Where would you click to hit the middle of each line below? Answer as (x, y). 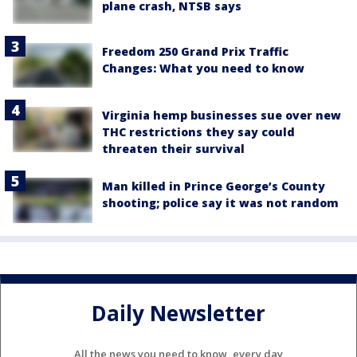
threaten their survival (173, 149)
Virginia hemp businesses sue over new (222, 116)
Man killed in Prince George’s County (214, 186)
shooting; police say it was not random (220, 203)
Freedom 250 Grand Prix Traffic (195, 52)
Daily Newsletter (178, 314)
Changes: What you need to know (203, 69)
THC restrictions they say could (198, 132)
